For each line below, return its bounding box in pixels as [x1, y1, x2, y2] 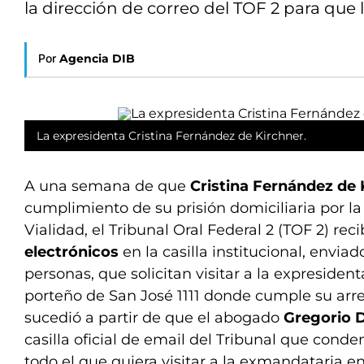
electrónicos [24, 243, 119, 261]
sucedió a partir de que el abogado [24, 309, 284, 327]
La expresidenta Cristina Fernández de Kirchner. [37, 128, 306, 143]
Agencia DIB [59, 51, 135, 66]
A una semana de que [24, 177, 190, 195]
